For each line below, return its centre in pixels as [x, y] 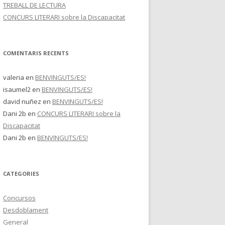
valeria [14, 77]
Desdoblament [26, 210]
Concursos [19, 198]
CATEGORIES [21, 174]
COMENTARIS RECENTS [36, 53]
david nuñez [22, 101]
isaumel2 [17, 89]
